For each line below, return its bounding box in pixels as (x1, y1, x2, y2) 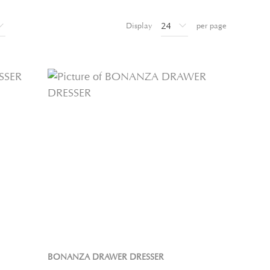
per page (196, 20, 227, 31)
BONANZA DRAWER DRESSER (47, 251, 164, 263)
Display (126, 20, 152, 31)
